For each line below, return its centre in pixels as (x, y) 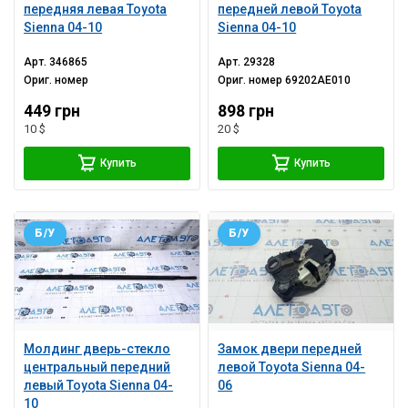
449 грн (52, 112)
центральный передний (97, 367)
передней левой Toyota (290, 10)
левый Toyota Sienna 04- (99, 386)
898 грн (246, 112)
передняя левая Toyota (96, 10)
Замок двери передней (290, 349)
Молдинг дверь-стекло (97, 349)
